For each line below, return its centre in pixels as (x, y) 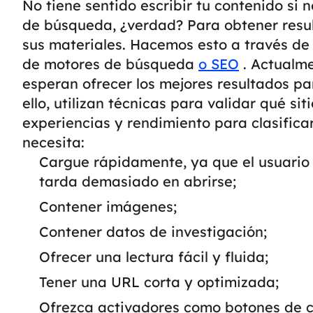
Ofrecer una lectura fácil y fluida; (154, 257)
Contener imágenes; (108, 206)
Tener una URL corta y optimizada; (159, 282)
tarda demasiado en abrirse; (138, 181)
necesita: (53, 142)
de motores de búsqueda (110, 64)
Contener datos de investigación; (153, 232)
